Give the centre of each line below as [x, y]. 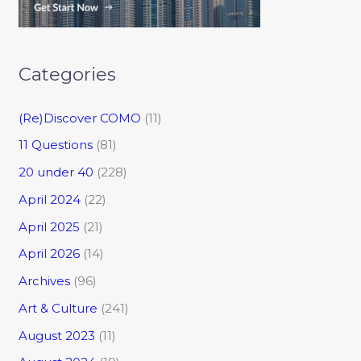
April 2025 [50, 226]
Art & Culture [58, 308]
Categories [68, 75]
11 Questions [56, 145]
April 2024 [50, 199]
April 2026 [50, 254]
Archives [45, 281]
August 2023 [57, 335]
